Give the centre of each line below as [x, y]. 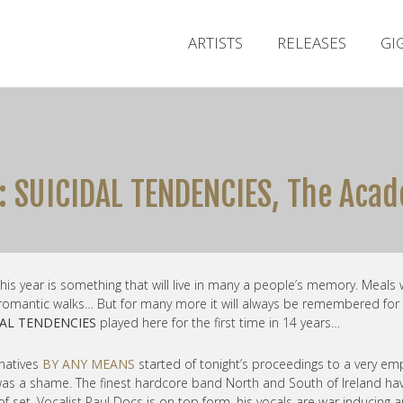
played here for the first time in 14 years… [218, 322]
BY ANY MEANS [89, 364]
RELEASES [312, 43]
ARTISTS [215, 43]
